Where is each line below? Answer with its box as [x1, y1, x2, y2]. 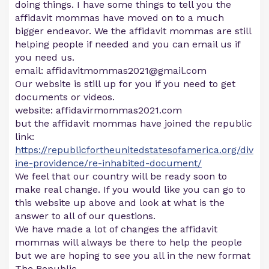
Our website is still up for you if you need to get [15, 78, 235, 90]
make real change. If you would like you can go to [15, 184, 246, 196]
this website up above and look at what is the [15, 197, 225, 209]
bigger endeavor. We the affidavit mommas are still [15, 25, 251, 37]
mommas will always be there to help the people [15, 237, 242, 249]
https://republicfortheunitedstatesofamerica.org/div [15, 144, 253, 156]
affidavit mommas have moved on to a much [15, 12, 224, 24]
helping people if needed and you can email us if [15, 38, 240, 50]
